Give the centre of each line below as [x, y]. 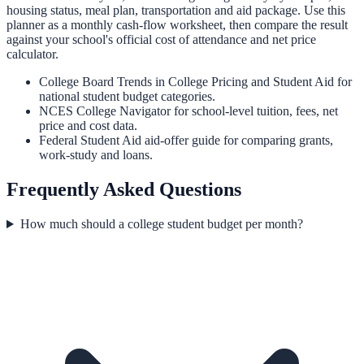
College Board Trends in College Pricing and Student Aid [186, 82]
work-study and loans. [96, 155]
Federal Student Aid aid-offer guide [130, 141]
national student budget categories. [127, 97]
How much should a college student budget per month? [161, 224]
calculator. [32, 54]
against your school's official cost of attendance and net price [161, 40]
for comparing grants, [277, 141]
